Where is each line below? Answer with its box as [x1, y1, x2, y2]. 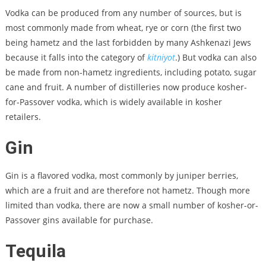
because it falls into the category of [5, 51, 147, 63]
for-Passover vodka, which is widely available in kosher [5, 96, 222, 107]
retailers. [5, 110, 43, 122]
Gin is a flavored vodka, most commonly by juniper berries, [5, 169, 238, 181]
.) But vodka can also [175, 51, 256, 63]
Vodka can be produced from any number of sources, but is [5, 7, 242, 18]
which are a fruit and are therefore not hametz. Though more [5, 184, 250, 196]
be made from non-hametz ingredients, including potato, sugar [5, 66, 256, 78]
